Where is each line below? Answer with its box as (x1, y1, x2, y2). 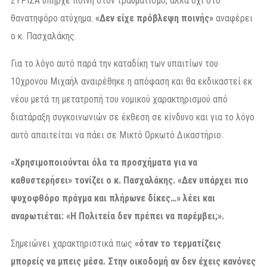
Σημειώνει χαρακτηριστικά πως (11, 237, 132, 249)
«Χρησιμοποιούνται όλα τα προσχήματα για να (11, 156, 197, 168)
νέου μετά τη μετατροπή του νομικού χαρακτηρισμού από (11, 93, 228, 105)
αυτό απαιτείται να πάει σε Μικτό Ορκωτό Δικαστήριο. (11, 129, 223, 141)
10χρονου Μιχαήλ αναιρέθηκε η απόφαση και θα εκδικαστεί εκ (11, 75, 252, 87)
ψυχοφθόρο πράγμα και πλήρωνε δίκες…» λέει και (11, 192, 215, 204)
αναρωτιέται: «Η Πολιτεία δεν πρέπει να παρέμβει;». (11, 210, 224, 222)
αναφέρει (213, 12, 253, 24)
